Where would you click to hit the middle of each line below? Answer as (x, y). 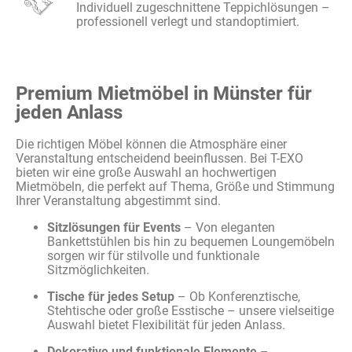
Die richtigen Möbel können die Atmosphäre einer (151, 144)
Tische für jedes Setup (111, 297)
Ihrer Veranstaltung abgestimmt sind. (118, 201)
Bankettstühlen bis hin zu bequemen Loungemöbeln (191, 242)
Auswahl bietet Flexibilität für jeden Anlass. (166, 325)
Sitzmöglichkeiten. (98, 270)
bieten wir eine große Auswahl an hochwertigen (146, 172)
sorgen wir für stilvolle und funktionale (153, 256)
